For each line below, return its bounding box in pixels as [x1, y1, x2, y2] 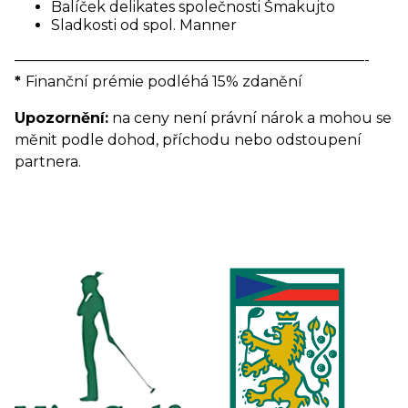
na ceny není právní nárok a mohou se [108, 109, 392, 127]
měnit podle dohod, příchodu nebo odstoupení [15, 131, 362, 148]
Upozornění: [15, 109, 108, 127]
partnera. [15, 153, 81, 170]
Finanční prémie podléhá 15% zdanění [25, 73, 302, 90]
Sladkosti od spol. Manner [51, 16, 237, 34]
